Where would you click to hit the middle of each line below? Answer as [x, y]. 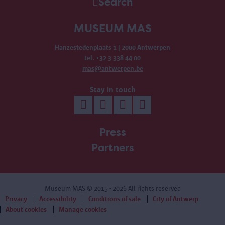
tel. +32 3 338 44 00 [113, 58]
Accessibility [58, 199]
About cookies [26, 210]
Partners [113, 148]
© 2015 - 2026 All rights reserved [134, 189]
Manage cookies [83, 210]
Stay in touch [113, 90]
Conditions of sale [115, 199]
